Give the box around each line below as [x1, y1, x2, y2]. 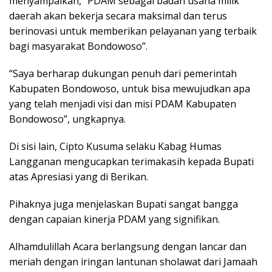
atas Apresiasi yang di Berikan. [9, 170, 148, 184]
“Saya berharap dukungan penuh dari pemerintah [9, 67, 237, 81]
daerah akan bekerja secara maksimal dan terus [9, 9, 227, 23]
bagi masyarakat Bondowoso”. [9, 39, 148, 53]
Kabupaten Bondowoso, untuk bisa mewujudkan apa [9, 82, 250, 96]
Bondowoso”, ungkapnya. [9, 112, 126, 126]
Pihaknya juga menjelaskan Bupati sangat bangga [9, 197, 238, 211]
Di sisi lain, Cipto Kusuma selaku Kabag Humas [9, 140, 222, 154]
